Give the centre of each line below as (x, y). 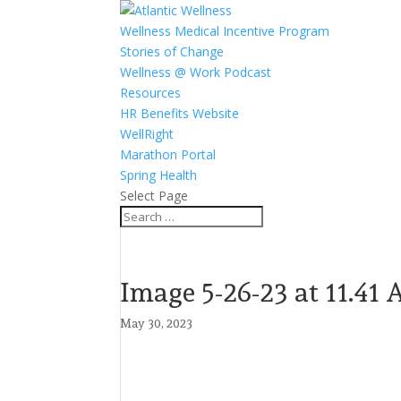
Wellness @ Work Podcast (196, 72)
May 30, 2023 (157, 323)
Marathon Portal (168, 154)
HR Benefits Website (180, 113)
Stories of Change (172, 51)
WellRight (147, 134)
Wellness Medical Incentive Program (225, 31)
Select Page (154, 196)
